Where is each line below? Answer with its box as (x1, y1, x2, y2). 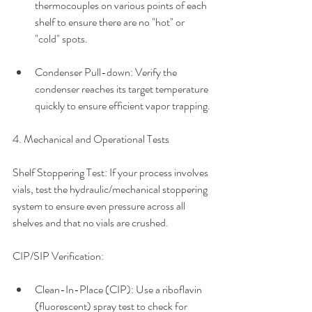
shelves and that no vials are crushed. (13, 214, 169, 231)
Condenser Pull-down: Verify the (35, 64, 179, 80)
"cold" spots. (35, 31, 88, 47)
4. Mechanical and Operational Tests (13, 131, 169, 147)
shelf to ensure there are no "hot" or (35, 14, 187, 30)
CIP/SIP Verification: (13, 248, 106, 264)
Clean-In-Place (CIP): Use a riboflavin (35, 281, 204, 297)
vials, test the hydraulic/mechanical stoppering (13, 181, 210, 197)
